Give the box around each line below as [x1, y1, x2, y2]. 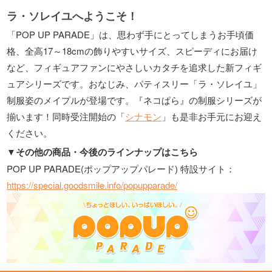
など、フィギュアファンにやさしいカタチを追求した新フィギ [7, 60, 262, 73]
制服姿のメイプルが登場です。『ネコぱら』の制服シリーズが [7, 93, 262, 106]
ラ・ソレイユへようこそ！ [7, 7, 138, 24]
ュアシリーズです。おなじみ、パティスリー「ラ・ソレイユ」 [7, 76, 262, 90]
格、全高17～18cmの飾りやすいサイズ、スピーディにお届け [7, 44, 258, 57]
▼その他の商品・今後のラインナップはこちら [7, 145, 199, 159]
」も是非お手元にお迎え [161, 109, 262, 123]
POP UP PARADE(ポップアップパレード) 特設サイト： [7, 162, 236, 175]
